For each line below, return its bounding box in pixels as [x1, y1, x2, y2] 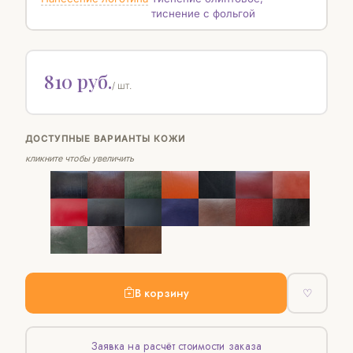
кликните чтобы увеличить [25, 153, 134, 165]
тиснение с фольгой [150, 6, 255, 20]
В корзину [134, 284, 189, 301]
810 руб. [43, 68, 112, 94]
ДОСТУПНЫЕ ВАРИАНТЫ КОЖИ [25, 133, 185, 145]
